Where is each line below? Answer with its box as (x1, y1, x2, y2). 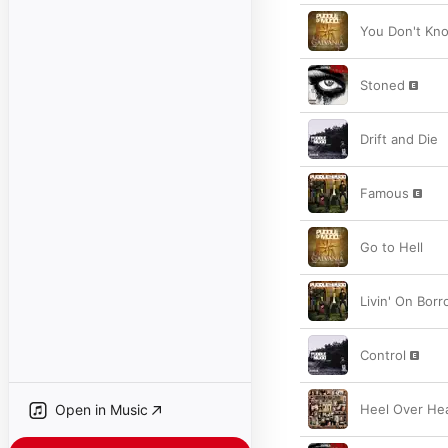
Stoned (360, 77, 405, 93)
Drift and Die (360, 131, 438, 147)
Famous (360, 185, 409, 201)
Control (360, 347, 406, 363)
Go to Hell (360, 239, 423, 255)
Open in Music (55, 401, 148, 418)
